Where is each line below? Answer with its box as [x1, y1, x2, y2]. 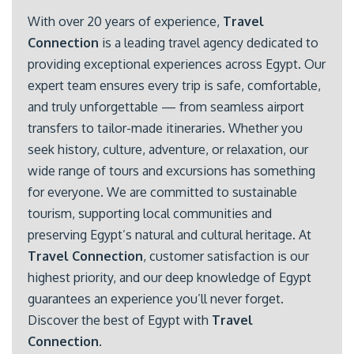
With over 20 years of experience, [28, 13, 223, 29]
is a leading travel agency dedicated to [99, 34, 318, 51]
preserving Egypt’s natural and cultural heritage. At [28, 226, 311, 243]
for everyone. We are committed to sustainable [28, 183, 297, 200]
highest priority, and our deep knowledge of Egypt [28, 269, 311, 285]
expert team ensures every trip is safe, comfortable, [28, 77, 321, 93]
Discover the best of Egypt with [28, 311, 212, 328]
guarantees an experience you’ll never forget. [28, 290, 284, 307]
